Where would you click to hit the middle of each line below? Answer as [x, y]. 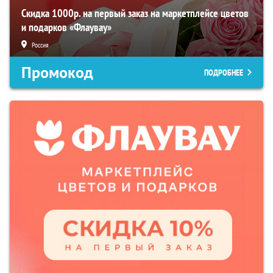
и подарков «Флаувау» [66, 27]
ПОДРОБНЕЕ [224, 73]
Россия [40, 45]
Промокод [57, 73]
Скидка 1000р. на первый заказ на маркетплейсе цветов [135, 13]
